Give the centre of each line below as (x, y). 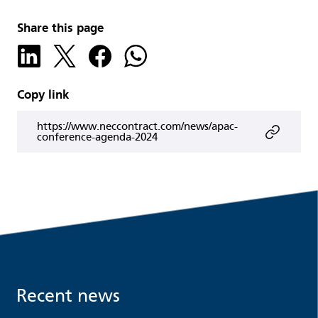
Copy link (43, 95)
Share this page (60, 28)
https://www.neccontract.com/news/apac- (137, 126)
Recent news (68, 296)
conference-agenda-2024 (97, 137)
